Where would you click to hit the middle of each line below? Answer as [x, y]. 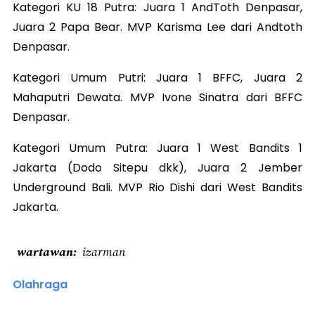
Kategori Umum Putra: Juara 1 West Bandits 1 [157, 148]
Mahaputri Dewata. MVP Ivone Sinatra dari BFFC [157, 98]
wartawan [45, 252]
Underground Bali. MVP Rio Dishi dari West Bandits [157, 188]
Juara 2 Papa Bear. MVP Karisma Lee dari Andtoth [157, 27]
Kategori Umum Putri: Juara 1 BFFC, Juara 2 [157, 78]
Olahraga [40, 285]
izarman [104, 252]
